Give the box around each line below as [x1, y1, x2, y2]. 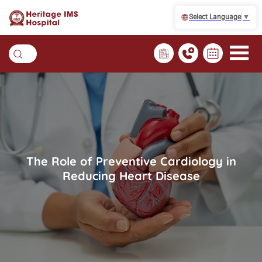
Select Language [189, 13, 241, 21]
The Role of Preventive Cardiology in [26, 154, 236, 169]
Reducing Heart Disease [62, 168, 200, 184]
